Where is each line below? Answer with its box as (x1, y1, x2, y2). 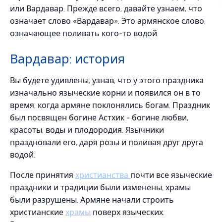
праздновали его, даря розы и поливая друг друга (10, 138, 203, 147)
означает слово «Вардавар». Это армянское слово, (10, 16, 206, 26)
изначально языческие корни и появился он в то (10, 88, 201, 98)
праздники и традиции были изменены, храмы (10, 183, 191, 192)
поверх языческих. (91, 208, 165, 217)
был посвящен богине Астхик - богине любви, (10, 113, 188, 122)
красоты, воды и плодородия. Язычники (10, 125, 164, 135)
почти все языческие (130, 170, 212, 180)
